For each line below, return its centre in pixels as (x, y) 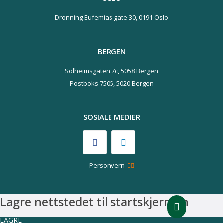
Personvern (107, 165)
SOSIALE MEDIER (111, 117)
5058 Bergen (139, 71)
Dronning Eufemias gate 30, (96, 17)
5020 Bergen (134, 83)
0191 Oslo (153, 17)
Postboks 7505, (92, 83)
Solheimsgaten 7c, (92, 71)
